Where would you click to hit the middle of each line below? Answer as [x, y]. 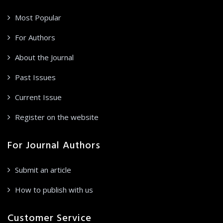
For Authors [35, 37]
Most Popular [38, 17]
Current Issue [38, 97]
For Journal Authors [54, 146]
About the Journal [44, 57]
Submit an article [43, 169]
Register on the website [57, 117]
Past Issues [35, 77]
